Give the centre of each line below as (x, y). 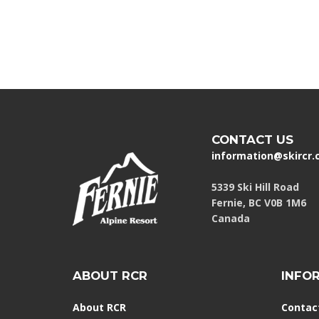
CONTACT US (252, 140)
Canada (231, 219)
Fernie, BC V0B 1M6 (259, 203)
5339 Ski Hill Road (255, 187)
